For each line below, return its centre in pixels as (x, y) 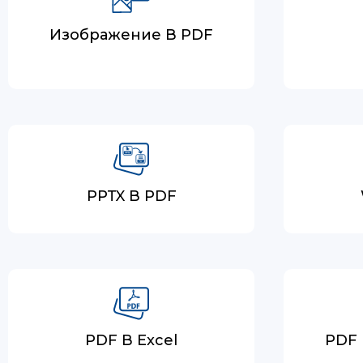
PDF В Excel (131, 340)
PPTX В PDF (131, 196)
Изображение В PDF (131, 35)
